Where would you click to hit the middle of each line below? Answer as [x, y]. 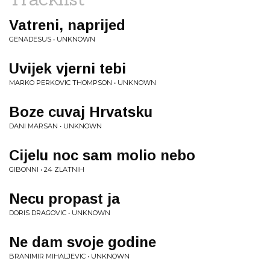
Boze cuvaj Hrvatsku [81, 112]
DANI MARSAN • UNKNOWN [55, 126]
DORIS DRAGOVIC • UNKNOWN [60, 213]
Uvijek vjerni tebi [67, 68]
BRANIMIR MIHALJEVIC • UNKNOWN [69, 256]
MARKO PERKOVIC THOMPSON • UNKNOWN [83, 83]
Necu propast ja [64, 199]
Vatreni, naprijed [67, 25]
